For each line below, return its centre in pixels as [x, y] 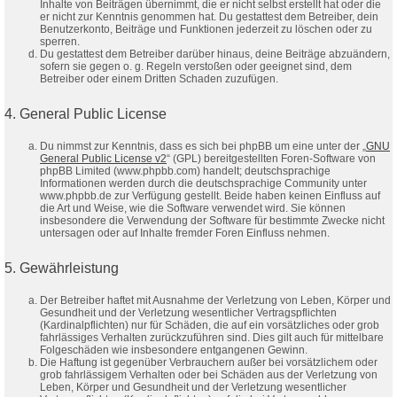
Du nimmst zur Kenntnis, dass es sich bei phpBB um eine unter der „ [203, 146]
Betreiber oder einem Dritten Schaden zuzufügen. [159, 78]
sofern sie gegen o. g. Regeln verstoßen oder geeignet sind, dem [196, 66]
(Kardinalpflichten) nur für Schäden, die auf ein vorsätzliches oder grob [210, 325]
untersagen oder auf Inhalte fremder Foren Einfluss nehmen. [185, 233]
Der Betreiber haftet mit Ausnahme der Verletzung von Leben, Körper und [215, 300]
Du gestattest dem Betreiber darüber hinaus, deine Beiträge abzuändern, [215, 54]
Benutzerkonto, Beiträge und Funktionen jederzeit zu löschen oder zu [206, 29]
